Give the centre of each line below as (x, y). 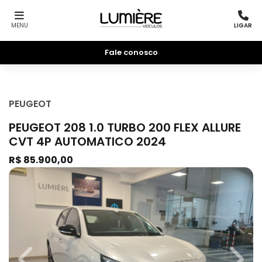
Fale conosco (131, 53)
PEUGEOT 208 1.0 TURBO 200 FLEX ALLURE (125, 127)
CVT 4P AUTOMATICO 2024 (87, 142)
